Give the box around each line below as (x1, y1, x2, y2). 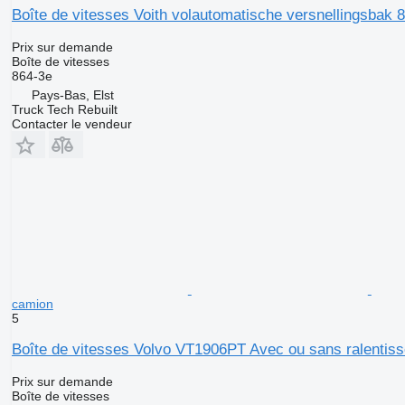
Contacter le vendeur (11, 117, 132, 132)
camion (11, 297, 53, 312)
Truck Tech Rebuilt (11, 102, 118, 118)
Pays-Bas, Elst (31, 88, 114, 103)
